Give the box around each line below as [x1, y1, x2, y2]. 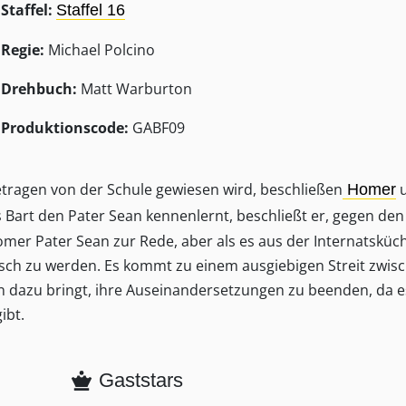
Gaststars [99, 369, 184, 391]
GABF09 [128, 118, 185, 138]
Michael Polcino [43, 40, 155, 60]
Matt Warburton [76, 79, 192, 99]
